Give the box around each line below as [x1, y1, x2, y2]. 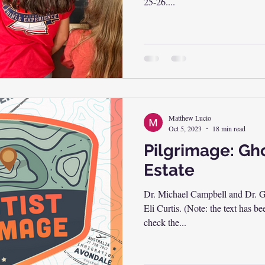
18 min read [212, 123, 245, 133]
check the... [144, 215, 186, 228]
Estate [144, 160, 195, 180]
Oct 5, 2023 [169, 123, 202, 133]
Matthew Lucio [169, 113, 211, 122]
